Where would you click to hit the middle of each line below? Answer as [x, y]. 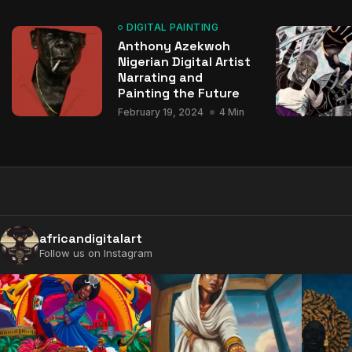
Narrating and [160, 77]
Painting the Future [179, 93]
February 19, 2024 [161, 112]
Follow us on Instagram [96, 253]
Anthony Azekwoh [174, 46]
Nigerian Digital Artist [184, 62]
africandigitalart [91, 238]
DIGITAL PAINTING [172, 27]
